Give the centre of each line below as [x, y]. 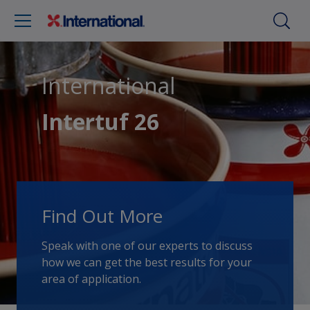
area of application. [91, 279]
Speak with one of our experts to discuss [147, 246]
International [108, 85]
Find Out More [102, 216]
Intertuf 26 [100, 121]
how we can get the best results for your [147, 262]
